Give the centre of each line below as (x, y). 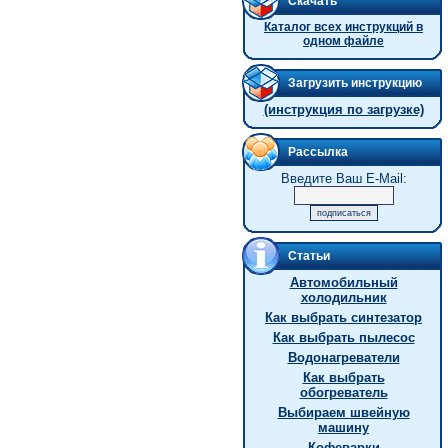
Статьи (309, 256)
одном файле (343, 41)
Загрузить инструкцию (355, 83)
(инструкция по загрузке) (343, 109)
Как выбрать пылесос (343, 337)
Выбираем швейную (343, 412)
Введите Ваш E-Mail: (343, 178)
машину (343, 427)
